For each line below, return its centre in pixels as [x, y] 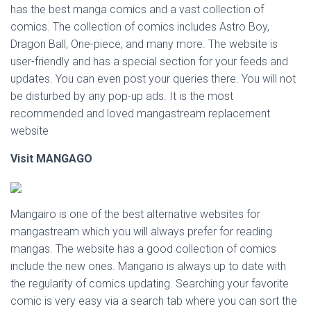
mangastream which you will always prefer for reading [141, 232]
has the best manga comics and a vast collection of [137, 9]
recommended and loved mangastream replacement [140, 114]
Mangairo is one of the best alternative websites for [135, 214]
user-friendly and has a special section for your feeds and [149, 61]
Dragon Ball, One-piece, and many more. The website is [144, 44]
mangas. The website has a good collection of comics [143, 249]
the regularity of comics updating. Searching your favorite [150, 284]
